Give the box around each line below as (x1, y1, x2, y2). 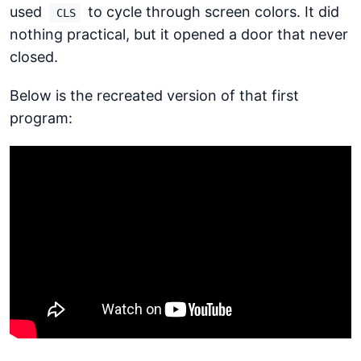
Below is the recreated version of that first (10, 87, 299, 104)
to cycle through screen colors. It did (84, 3, 339, 20)
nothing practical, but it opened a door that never (10, 26, 348, 43)
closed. (10, 48, 58, 65)
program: (10, 110, 73, 127)
